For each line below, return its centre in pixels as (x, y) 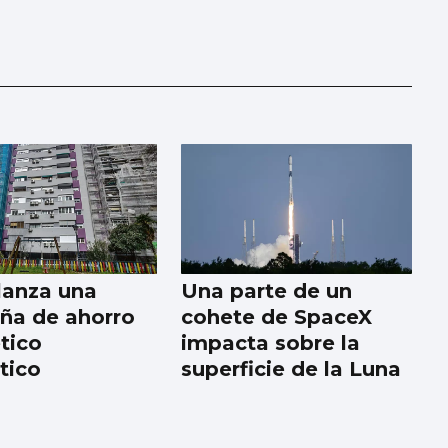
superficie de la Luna (291, 369)
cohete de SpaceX (277, 317)
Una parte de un (267, 291)
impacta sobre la (271, 343)
